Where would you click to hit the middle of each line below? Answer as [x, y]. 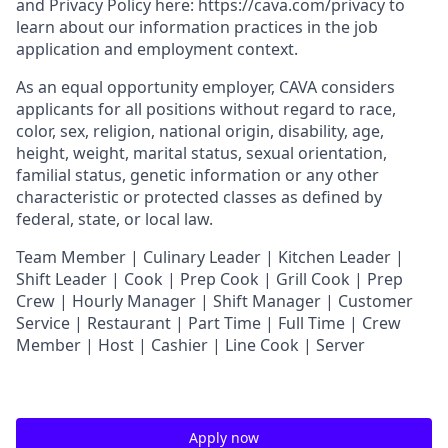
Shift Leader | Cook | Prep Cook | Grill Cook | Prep [209, 279]
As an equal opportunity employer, [147, 87]
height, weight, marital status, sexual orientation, [201, 153]
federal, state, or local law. [114, 219]
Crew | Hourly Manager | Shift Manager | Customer [214, 301]
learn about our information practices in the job [197, 27]
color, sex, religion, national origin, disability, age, [200, 131]
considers [356, 87]
